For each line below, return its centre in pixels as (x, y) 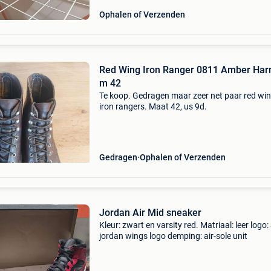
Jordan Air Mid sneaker (150, 213)
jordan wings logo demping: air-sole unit (173, 236)
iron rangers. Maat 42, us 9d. (153, 106)
